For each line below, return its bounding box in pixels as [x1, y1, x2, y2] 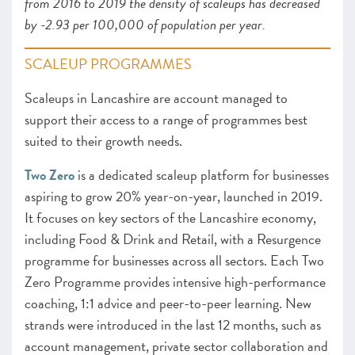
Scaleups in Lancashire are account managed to [25, 87, 288, 109]
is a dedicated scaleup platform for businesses [74, 164, 329, 185]
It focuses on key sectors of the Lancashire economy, [25, 207, 316, 228]
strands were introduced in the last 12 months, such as [25, 314, 321, 335]
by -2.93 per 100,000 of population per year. [25, 13, 265, 35]
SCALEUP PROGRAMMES [25, 53, 192, 74]
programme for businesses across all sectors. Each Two [25, 250, 324, 271]
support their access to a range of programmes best [25, 109, 307, 130]
